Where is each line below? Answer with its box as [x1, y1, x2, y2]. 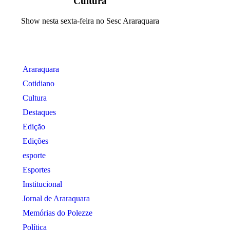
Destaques [22, 108, 56, 117]
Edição [22, 122, 45, 131]
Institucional [22, 180, 62, 189]
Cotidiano [22, 79, 54, 88]
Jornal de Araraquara [22, 194, 90, 203]
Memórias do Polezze [22, 208, 92, 218]
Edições [22, 137, 48, 146]
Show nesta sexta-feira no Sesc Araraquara [21, 16, 159, 26]
